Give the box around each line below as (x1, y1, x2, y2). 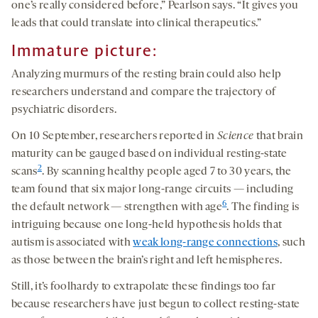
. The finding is (226, 202, 300, 214)
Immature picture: (11, 41, 158, 61)
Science (217, 131, 254, 143)
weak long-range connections (133, 237, 278, 249)
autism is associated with (11, 237, 133, 249)
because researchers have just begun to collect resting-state (11, 299, 300, 311)
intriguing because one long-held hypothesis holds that (11, 219, 283, 231)
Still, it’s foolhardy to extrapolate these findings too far (11, 281, 275, 293)
